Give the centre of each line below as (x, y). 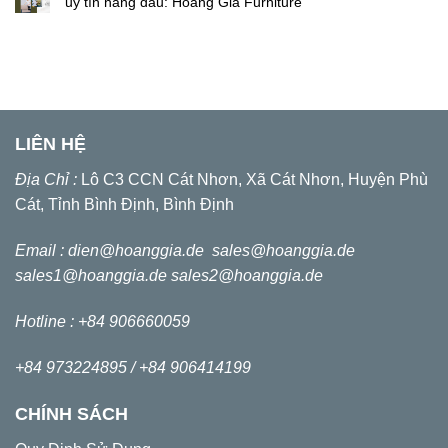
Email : (41, 251)
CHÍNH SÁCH (71, 414)
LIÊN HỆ (50, 144)
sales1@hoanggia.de (93, 276)
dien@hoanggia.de (140, 251)
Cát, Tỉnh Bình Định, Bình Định (124, 205)
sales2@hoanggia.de (247, 276)
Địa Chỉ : (48, 180)
